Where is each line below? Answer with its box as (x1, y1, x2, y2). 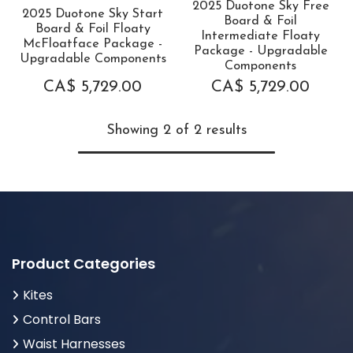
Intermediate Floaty (201, 30, 320, 43)
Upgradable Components (19, 52, 166, 65)
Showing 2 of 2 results (106, 123, 247, 139)
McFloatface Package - (23, 37, 162, 50)
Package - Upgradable (193, 45, 328, 58)
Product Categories (12, 254, 155, 274)
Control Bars (23, 310, 101, 329)
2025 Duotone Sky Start (22, 7, 163, 20)
